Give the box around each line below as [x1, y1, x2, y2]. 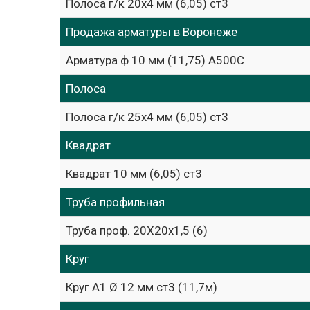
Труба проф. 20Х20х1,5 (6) [66, 224, 208, 237]
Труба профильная [66, 195, 165, 209]
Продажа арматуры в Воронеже [66, 25, 237, 39]
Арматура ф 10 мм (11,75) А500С [66, 53, 244, 67]
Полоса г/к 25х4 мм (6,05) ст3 [66, 110, 228, 124]
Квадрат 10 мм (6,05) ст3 [66, 167, 202, 181]
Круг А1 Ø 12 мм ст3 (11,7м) [66, 280, 217, 294]
